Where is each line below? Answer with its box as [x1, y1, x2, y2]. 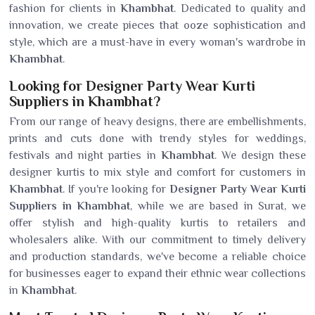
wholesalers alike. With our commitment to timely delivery [9, 233, 306, 246]
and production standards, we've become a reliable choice [9, 250, 306, 263]
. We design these [214, 149, 306, 162]
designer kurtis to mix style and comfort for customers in [9, 166, 306, 179]
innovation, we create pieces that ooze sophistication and [9, 19, 306, 32]
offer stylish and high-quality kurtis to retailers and [9, 217, 306, 229]
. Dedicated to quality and [174, 2, 306, 15]
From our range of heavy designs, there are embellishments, [9, 115, 306, 128]
